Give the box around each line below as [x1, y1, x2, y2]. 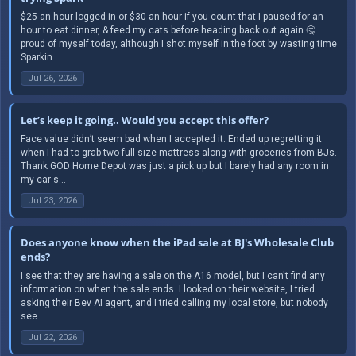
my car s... [21, 173, 66, 185]
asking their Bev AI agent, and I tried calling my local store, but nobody [21, 296, 328, 308]
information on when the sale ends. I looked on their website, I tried [21, 283, 315, 295]
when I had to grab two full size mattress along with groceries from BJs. [21, 146, 337, 158]
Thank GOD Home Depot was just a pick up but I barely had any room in [21, 160, 329, 172]
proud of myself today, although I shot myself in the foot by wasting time [21, 37, 337, 49]
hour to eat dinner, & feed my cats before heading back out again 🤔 [21, 24, 315, 36]
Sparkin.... [21, 51, 62, 63]
